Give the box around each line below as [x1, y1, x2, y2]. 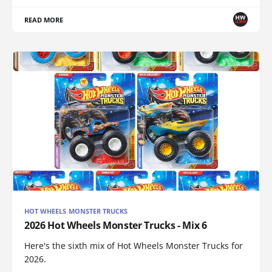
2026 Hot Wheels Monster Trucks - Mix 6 [24, 219, 207, 233]
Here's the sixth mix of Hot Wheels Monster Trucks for [24, 240, 243, 252]
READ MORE [24, 15, 64, 24]
